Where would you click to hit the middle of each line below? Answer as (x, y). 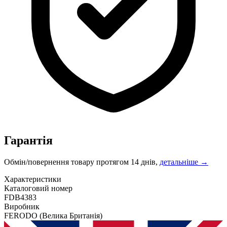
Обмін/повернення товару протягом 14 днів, (82, 162)
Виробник (22, 206)
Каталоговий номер (38, 188)
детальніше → (184, 162)
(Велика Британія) (71, 215)
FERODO (22, 215)
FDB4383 (20, 197)
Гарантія (28, 140)
